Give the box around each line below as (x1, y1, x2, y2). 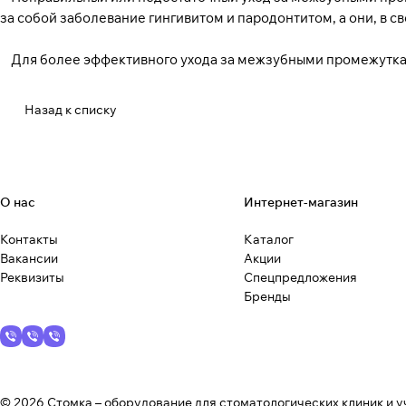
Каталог (243, 230, 294, 247)
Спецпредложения (243, 268, 357, 285)
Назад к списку (24, 101, 117, 119)
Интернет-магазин (243, 193, 358, 210)
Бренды (243, 287, 291, 304)
